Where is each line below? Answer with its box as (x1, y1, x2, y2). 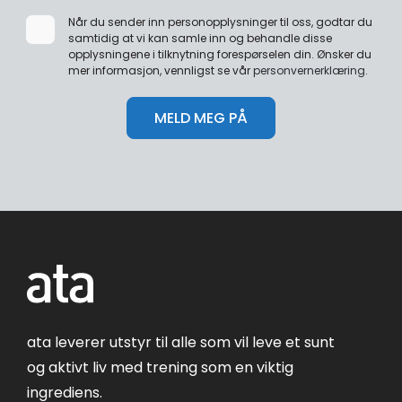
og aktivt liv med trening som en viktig (27, 356, 293, 378)
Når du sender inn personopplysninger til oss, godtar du (68, 14, 372, 31)
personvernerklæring (253, 63, 365, 79)
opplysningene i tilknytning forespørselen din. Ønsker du (68, 47, 371, 63)
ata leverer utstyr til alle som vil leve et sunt (27, 331, 335, 353)
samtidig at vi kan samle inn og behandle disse (68, 31, 332, 47)
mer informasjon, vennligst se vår (68, 63, 253, 79)
